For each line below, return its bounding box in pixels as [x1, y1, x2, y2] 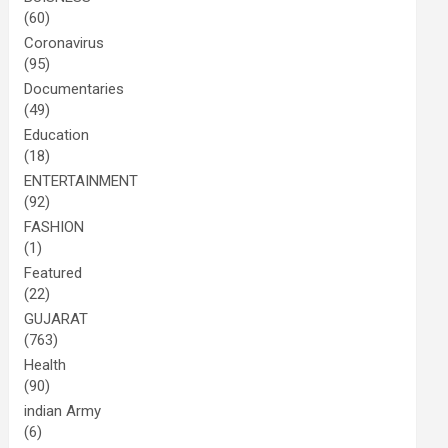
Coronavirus [24, 34, 105, 52]
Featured [24, 264, 83, 282]
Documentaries [24, 80, 125, 98]
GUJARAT [24, 310, 89, 328]
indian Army [24, 402, 102, 420]
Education [24, 126, 90, 144]
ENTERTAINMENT [24, 172, 139, 190]
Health [24, 356, 67, 374]
